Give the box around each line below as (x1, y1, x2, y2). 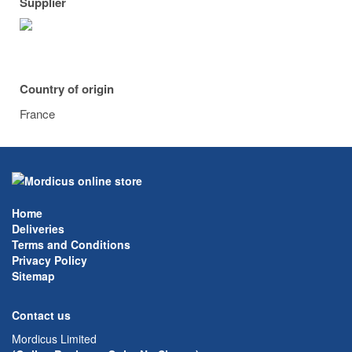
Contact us (12, 307, 71, 324)
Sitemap (12, 268, 55, 284)
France (20, 105, 55, 122)
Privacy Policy (12, 252, 87, 269)
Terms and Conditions (12, 236, 130, 253)
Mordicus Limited (12, 331, 97, 347)
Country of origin (20, 80, 114, 97)
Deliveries (12, 221, 64, 237)
